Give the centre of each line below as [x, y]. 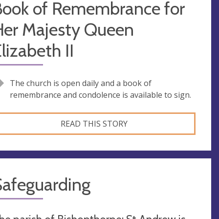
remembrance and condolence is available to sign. [100, 95]
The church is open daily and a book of [81, 83]
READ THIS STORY [94, 124]
